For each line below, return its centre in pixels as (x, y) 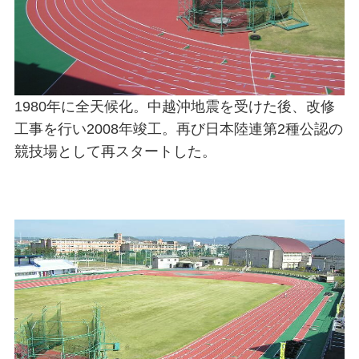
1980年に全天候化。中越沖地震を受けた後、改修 (174, 106)
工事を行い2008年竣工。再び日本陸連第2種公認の (178, 129)
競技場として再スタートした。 (115, 151)
